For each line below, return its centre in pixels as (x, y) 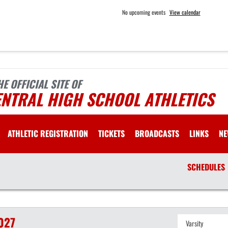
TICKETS (111, 133)
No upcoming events (144, 12)
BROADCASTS (157, 133)
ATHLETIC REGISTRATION (48, 133)
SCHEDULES (206, 167)
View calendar (185, 12)
